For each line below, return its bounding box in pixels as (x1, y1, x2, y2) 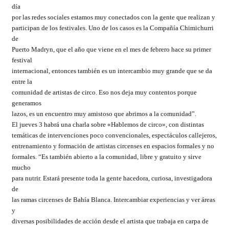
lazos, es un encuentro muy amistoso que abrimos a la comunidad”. (12, 110, 196, 118)
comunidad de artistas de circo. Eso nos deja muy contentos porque (12, 88, 197, 97)
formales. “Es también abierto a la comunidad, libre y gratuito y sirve (12, 153, 201, 161)
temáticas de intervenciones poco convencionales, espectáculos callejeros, (12, 131, 217, 140)
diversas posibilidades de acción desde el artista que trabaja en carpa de (12, 217, 209, 225)
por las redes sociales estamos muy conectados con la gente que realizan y (12, 13, 215, 21)
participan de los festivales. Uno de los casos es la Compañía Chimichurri (12, 24, 214, 32)
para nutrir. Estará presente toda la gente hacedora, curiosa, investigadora (12, 174, 212, 182)
